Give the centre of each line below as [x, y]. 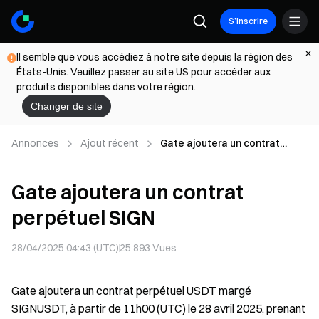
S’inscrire [248, 21]
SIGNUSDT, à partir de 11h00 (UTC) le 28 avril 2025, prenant [158, 308]
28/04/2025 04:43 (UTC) [65, 248]
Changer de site [67, 106]
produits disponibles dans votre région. [106, 87]
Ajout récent [110, 143]
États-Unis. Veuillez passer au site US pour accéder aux [143, 72]
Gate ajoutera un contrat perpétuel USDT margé [131, 291]
